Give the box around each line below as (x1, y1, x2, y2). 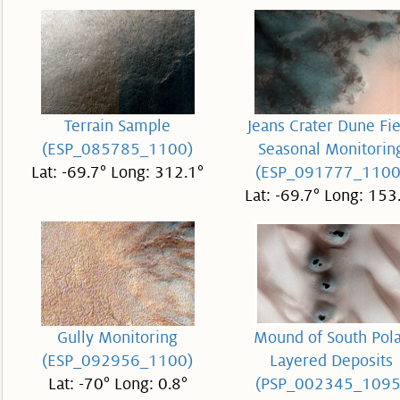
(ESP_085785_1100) (42, 140, 193, 158)
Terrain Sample (64, 117, 171, 135)
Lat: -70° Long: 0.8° (47, 375, 187, 393)
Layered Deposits (269, 352, 393, 370)
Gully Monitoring (57, 329, 178, 346)
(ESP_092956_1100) (42, 352, 193, 370)
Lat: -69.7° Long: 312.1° (31, 163, 204, 181)
